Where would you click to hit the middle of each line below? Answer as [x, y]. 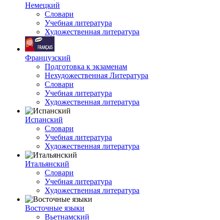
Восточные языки [55, 208]
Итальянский [47, 164]
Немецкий [42, 5]
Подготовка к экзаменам [86, 67]
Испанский [44, 120]
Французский [48, 58]
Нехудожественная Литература [96, 75]
